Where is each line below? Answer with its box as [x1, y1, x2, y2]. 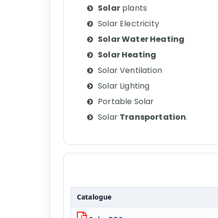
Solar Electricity [98, 18, 159, 29]
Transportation [120, 111, 186, 123]
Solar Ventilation [98, 65, 164, 76]
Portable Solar [98, 96, 154, 107]
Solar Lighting [98, 80, 150, 91]
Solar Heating [98, 49, 157, 60]
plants [120, 2, 147, 14]
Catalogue [77, 192, 112, 201]
